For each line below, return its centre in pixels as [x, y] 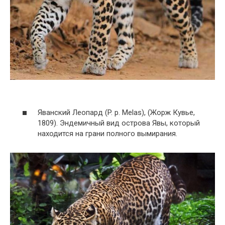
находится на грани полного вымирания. [107, 134]
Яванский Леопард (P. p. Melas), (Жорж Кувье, [116, 113]
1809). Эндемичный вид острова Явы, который [119, 123]
